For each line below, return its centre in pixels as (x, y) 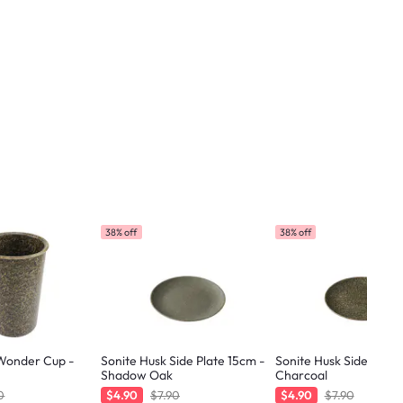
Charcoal (301, 375)
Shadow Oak (136, 375)
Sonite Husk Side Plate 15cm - (179, 360)
